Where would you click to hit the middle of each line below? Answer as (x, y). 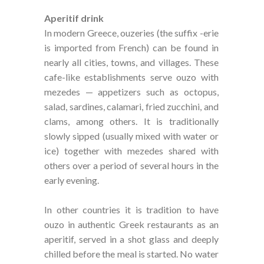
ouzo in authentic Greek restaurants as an (131, 225)
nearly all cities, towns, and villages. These (131, 62)
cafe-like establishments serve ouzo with (131, 77)
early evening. (72, 180)
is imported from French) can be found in (131, 48)
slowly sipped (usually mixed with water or (131, 136)
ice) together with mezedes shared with (131, 151)
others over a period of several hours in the (131, 166)
